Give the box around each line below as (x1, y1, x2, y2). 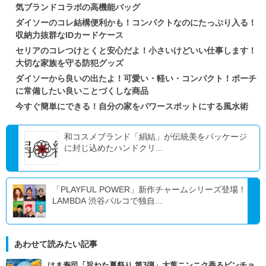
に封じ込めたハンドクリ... (64, 143, 163, 153)
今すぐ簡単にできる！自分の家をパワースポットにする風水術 (15, 102, 248, 112)
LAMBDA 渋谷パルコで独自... (52, 196, 162, 206)
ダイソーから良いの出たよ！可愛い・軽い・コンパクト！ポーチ (15, 74, 256, 84)
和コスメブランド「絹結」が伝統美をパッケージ (64, 132, 247, 142)
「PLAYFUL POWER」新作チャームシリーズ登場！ (52, 185, 246, 195)
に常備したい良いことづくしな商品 (15, 86, 148, 96)
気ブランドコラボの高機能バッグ (15, 2, 140, 12)
